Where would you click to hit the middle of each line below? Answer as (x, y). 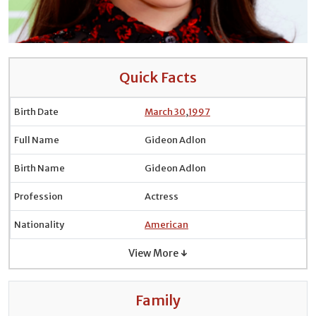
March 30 (165, 112)
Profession (38, 196)
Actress (162, 196)
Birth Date (36, 112)
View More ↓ (158, 253)
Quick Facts (158, 77)
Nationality (39, 225)
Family (158, 300)
